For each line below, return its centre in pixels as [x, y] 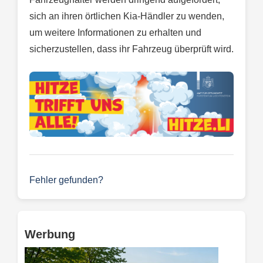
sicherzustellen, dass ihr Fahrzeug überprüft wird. [131, 49]
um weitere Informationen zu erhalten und [115, 33]
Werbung [50, 235]
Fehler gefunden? [66, 180]
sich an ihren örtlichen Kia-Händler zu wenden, [127, 16]
